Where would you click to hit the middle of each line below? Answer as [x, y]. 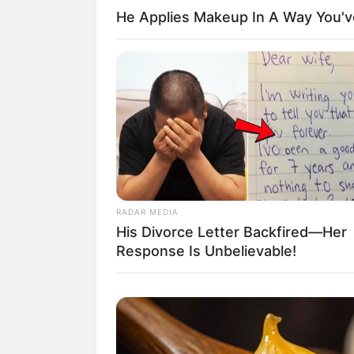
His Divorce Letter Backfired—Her [232, 232]
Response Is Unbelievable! [206, 251]
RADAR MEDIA [147, 212]
